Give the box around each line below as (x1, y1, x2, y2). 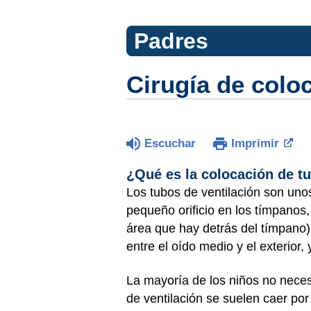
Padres (133, 28, 208, 53)
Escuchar (144, 137, 196, 150)
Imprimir (231, 137, 279, 150)
